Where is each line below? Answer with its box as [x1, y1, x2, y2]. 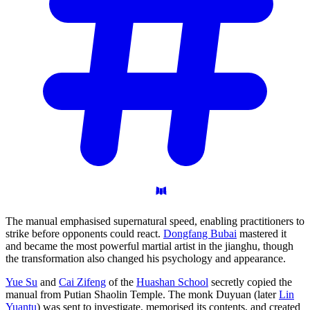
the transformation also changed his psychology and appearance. [6, 253, 286, 265]
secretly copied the [208, 276, 292, 289]
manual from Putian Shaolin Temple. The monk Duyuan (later [6, 289, 279, 301]
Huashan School [136, 276, 208, 289]
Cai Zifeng [59, 276, 106, 289]
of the [106, 276, 136, 289]
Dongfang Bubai [163, 228, 237, 240]
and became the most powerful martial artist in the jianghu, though [6, 240, 293, 253]
